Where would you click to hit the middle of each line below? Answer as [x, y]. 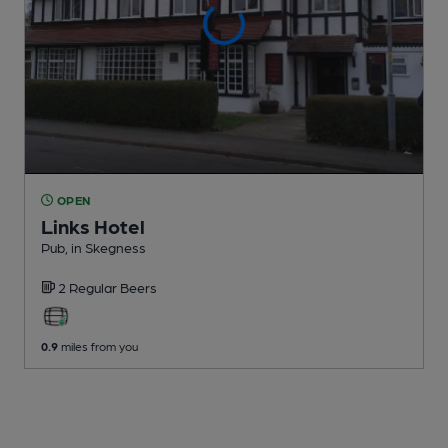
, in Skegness [105, 246]
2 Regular [89, 286]
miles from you [98, 345]
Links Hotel [93, 225]
